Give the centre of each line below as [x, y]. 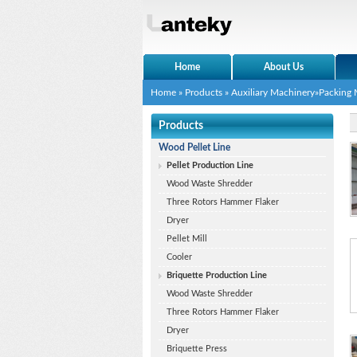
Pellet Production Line [210, 165]
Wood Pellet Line [194, 147]
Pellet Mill [187, 239]
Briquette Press [197, 349]
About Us [284, 67]
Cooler [179, 257]
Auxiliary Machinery [273, 92]
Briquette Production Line [217, 275]
